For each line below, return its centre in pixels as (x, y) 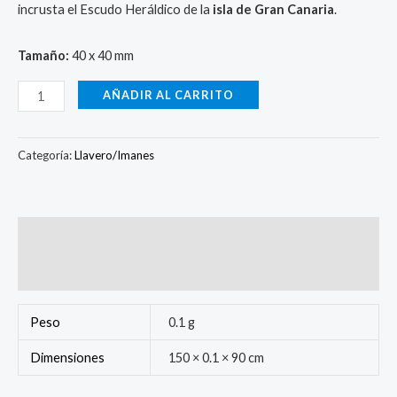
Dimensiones (68, 357)
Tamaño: (43, 56)
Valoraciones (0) (67, 272)
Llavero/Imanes (114, 155)
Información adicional (85, 236)
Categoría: (46, 155)
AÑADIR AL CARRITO (168, 94)
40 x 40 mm (101, 56)
